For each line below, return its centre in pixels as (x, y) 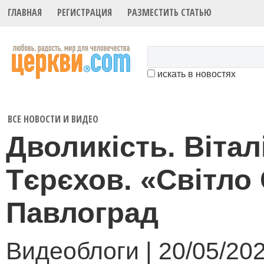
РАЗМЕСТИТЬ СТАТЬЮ (170, 13)
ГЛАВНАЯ (25, 13)
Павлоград (82, 213)
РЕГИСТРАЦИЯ (85, 13)
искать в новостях (195, 74)
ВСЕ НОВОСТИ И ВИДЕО (53, 119)
